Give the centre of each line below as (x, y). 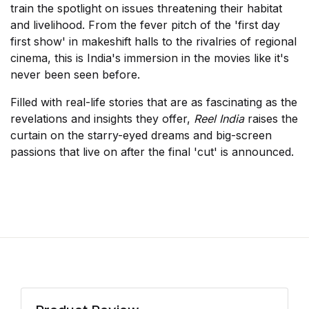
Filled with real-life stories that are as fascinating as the (154, 102)
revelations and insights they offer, (102, 119)
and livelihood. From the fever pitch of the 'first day (145, 25)
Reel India (219, 119)
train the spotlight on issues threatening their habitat (146, 9)
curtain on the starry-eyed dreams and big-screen (141, 136)
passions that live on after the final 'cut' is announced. (152, 152)
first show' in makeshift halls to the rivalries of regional (153, 42)
